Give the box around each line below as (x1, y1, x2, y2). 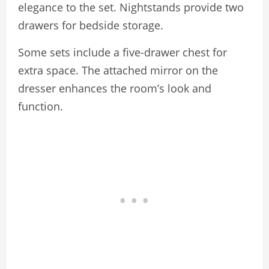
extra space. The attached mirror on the (18, 63, 218, 78)
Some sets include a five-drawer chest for (18, 45, 227, 60)
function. (18, 99, 63, 114)
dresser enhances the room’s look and (18, 81, 211, 96)
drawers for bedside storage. (18, 18, 163, 33)
